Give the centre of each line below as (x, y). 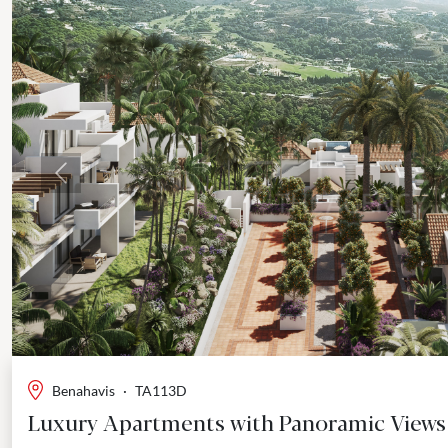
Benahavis (83, 390)
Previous (90, 183)
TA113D (161, 390)
